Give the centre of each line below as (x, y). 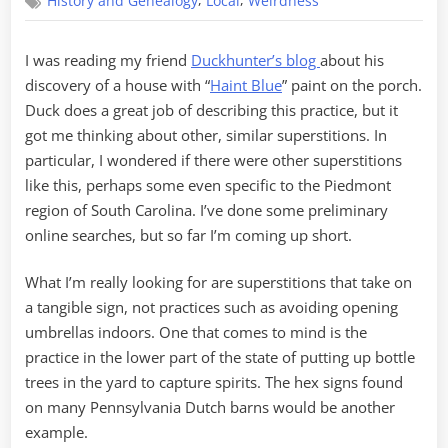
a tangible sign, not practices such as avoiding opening (211, 307)
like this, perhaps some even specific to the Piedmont (208, 184)
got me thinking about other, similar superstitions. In (206, 134)
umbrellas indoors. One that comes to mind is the (196, 332)
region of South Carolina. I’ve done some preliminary (206, 209)
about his (352, 59)
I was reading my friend (108, 59)
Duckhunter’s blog (255, 59)
